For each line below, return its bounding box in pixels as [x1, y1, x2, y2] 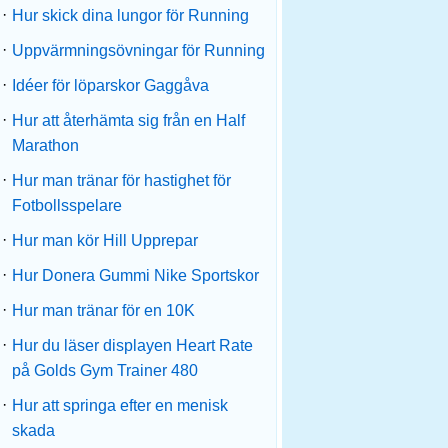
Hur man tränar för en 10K [12, 302, 195, 319]
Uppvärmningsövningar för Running [12, 42, 265, 59]
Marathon [12, 137, 79, 154]
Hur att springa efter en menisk [12, 397, 228, 414]
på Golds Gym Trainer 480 [12, 362, 198, 379]
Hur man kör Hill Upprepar [12, 232, 198, 249]
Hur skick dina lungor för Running [12, 7, 249, 24]
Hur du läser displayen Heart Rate [12, 337, 253, 354]
